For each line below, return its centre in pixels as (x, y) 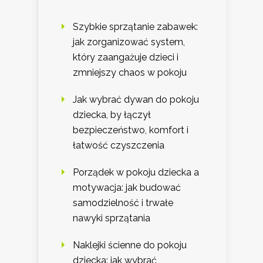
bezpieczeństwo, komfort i (131, 130)
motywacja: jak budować (127, 187)
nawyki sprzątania (112, 218)
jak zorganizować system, (129, 42)
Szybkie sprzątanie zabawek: (135, 26)
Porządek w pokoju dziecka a (136, 172)
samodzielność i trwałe (123, 203)
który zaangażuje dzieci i (126, 57)
